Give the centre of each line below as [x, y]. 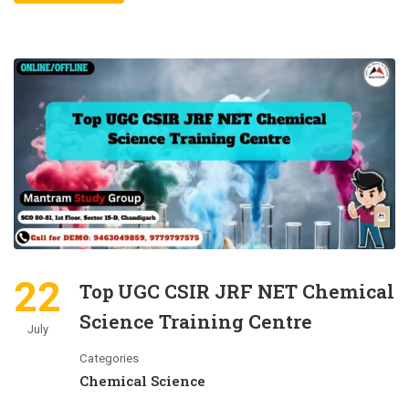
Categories [109, 358]
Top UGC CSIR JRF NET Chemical [237, 291]
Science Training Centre [196, 321]
